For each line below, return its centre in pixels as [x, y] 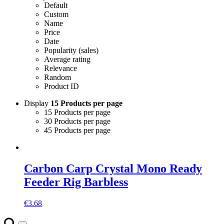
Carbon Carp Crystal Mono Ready [113, 168]
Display [37, 103]
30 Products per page [77, 121]
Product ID [61, 86]
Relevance [60, 68]
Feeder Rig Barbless [76, 182]
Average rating [67, 59]
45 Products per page [77, 130]
